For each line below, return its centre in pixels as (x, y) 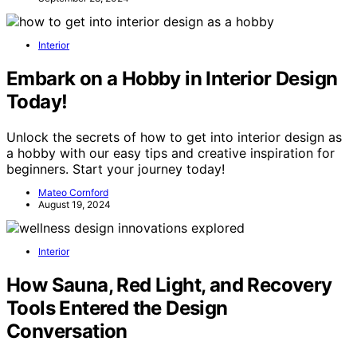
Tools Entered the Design (117, 308)
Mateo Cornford (73, 193)
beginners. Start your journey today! (116, 169)
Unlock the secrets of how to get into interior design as (174, 137)
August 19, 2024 (75, 205)
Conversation (67, 331)
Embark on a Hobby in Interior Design (172, 79)
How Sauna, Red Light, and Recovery (169, 285)
